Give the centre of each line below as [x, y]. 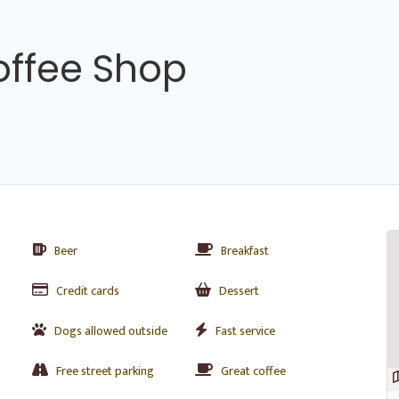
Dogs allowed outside [111, 331]
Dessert [239, 291]
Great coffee [253, 371]
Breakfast [244, 251]
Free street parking [105, 371]
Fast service [245, 331]
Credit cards [88, 291]
